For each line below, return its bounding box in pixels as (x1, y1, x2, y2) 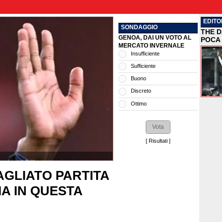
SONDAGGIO (121, 24, 158, 31)
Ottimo (131, 100, 147, 107)
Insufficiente (131, 51, 160, 56)
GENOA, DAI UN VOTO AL (118, 34, 191, 41)
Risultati (149, 138, 167, 144)
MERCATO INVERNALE (118, 42, 184, 49)
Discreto (131, 88, 151, 94)
